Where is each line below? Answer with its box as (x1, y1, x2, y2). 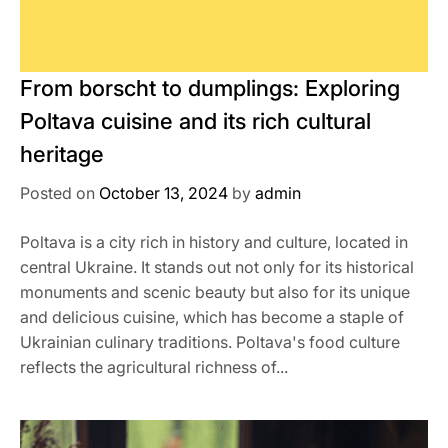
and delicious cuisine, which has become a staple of (20, 307, 404, 327)
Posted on (20, 183, 99, 203)
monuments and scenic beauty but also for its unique (20, 282, 410, 302)
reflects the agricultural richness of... (20, 357, 288, 377)
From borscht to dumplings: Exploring (20, 75, 400, 101)
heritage (20, 141, 104, 167)
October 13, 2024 (99, 183, 228, 203)
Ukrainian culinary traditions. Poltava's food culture (20, 332, 400, 352)
